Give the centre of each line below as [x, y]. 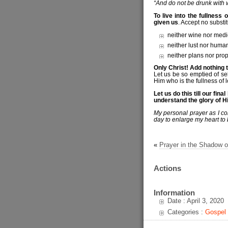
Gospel [215, 212]
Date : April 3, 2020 [195, 201]
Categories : [186, 212]
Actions [167, 168]
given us [166, 22]
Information [174, 192]
